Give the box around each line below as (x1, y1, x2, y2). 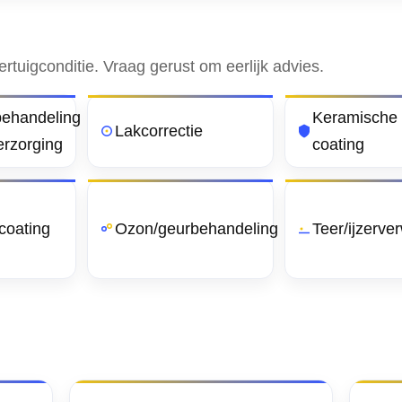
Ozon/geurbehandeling (115, 220, 278, 238)
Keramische (312, 109, 398, 127)
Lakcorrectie (115, 122, 203, 140)
